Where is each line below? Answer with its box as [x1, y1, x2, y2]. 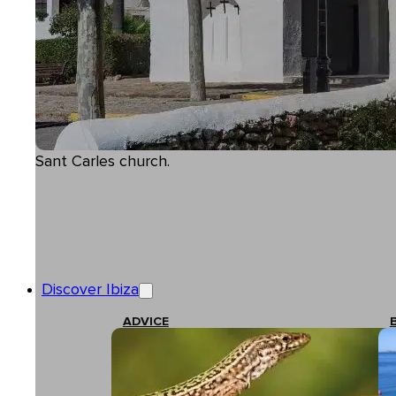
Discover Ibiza [41, 281, 139, 298]
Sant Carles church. [35, 153, 170, 170]
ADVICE [122, 316, 169, 329]
